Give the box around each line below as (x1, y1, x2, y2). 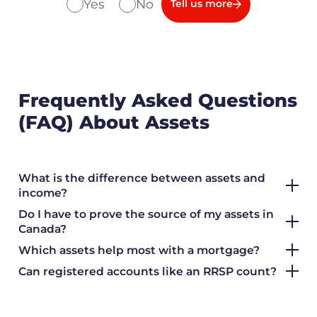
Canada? (18, 222, 67, 236)
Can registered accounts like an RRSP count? (18, 264, 277, 278)
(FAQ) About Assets (18, 110, 209, 133)
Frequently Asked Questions (18, 88, 297, 111)
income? (18, 186, 67, 200)
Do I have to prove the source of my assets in (18, 207, 274, 221)
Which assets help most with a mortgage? (18, 243, 260, 257)
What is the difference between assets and (18, 171, 265, 185)
